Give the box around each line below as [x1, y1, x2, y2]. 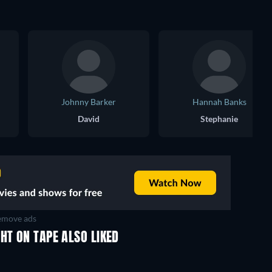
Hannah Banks [192, 97, 246, 107]
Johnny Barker [61, 97, 116, 107]
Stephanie [200, 114, 238, 124]
